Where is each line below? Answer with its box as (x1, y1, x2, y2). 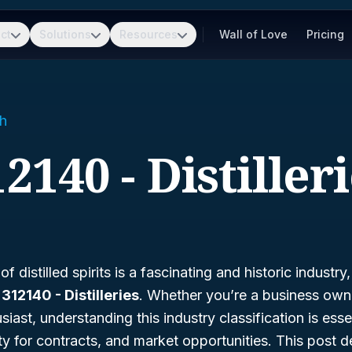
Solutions (39, 27, 91, 41)
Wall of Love (219, 27, 288, 41)
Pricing (306, 27, 344, 41)
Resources (119, 27, 178, 41)
